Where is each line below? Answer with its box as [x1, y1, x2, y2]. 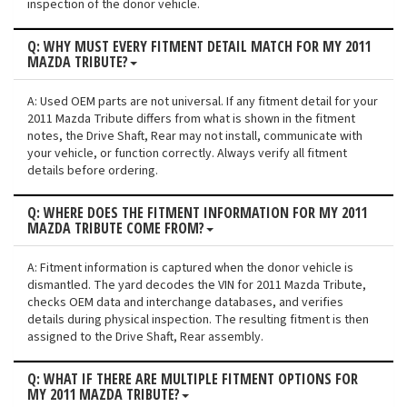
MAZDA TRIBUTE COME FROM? [27, 218, 204, 239]
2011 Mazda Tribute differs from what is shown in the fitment [27, 110, 355, 129]
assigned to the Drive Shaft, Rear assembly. [27, 328, 263, 347]
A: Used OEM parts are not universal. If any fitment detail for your [27, 93, 378, 112]
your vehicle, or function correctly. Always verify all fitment [27, 144, 347, 164]
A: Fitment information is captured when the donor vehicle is [27, 259, 353, 278]
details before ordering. [27, 162, 158, 181]
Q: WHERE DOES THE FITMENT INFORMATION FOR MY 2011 [27, 203, 367, 223]
